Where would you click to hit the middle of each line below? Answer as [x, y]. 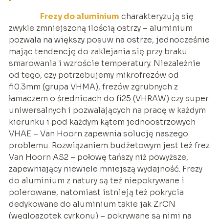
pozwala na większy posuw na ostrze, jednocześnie [109, 40]
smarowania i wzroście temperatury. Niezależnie [104, 64]
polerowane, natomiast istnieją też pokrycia [96, 193]
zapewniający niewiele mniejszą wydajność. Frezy [105, 169]
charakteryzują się [156, 17]
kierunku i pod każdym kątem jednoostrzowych [102, 122]
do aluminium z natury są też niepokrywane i [96, 181]
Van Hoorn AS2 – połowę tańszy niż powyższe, [98, 157]
